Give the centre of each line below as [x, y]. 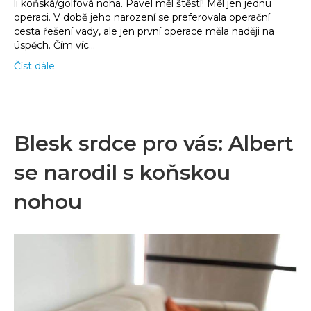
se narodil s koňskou [122, 172]
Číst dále [34, 66]
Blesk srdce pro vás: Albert [154, 143]
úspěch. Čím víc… [54, 45]
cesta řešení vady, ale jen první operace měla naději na [144, 31]
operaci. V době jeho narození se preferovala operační [142, 17]
